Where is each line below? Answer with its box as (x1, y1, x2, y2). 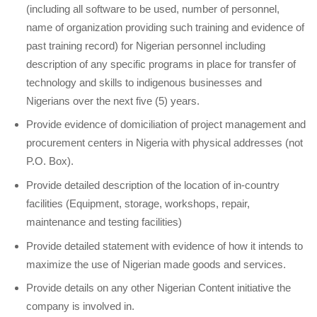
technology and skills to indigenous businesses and (26, 76, 263, 88)
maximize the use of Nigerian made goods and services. (26, 258, 287, 270)
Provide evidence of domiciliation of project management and (26, 118, 306, 131)
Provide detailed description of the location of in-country (26, 178, 280, 191)
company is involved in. (26, 300, 135, 313)
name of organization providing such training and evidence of (26, 21, 305, 33)
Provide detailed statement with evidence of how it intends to (26, 239, 304, 252)
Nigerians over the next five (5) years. (26, 94, 200, 107)
